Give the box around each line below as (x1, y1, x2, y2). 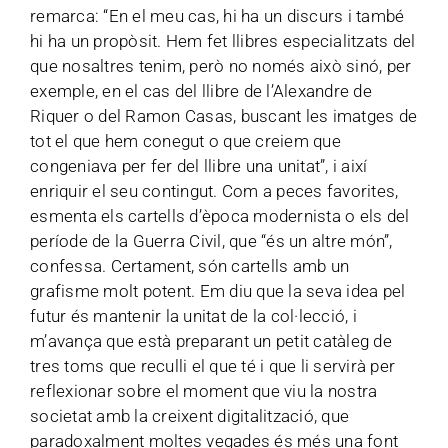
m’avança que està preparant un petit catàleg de (30, 331, 392, 351)
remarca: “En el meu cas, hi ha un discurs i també (30, 6, 405, 26)
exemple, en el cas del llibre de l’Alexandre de (30, 81, 372, 101)
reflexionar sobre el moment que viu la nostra (30, 381, 378, 401)
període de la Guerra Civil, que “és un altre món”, (30, 231, 393, 251)
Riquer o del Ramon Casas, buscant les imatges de (30, 106, 418, 126)
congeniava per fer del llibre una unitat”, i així (30, 156, 368, 176)
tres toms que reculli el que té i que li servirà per (30, 356, 396, 376)
